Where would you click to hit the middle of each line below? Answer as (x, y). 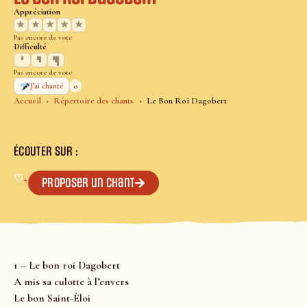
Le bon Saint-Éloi (52, 298)
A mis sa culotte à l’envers (71, 282)
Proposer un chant (88, 183)
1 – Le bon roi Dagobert (67, 266)
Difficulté (30, 47)
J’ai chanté (47, 86)
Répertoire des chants (94, 101)
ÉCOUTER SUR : (46, 152)
